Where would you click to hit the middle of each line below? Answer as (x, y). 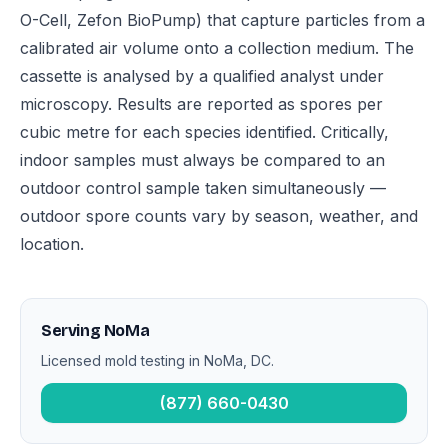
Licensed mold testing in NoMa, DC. (157, 361)
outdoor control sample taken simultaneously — (203, 188)
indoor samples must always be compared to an (202, 160)
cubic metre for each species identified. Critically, (204, 132)
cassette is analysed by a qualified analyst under (202, 76)
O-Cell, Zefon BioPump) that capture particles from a (222, 20)
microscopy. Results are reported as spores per (201, 104)
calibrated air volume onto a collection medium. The (217, 48)
